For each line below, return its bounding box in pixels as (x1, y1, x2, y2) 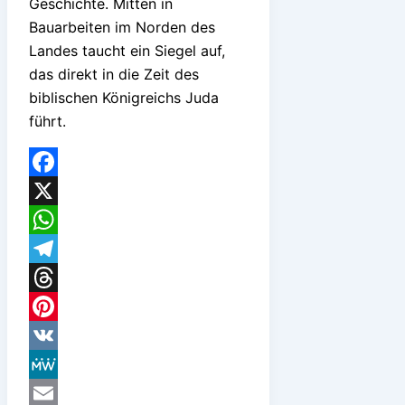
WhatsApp (29, 239, 99, 258)
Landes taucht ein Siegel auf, (29, 41, 225, 60)
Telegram (29, 268, 92, 287)
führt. (29, 111, 66, 130)
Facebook (29, 181, 97, 200)
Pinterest (29, 325, 89, 344)
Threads (29, 297, 84, 316)
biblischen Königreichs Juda (29, 88, 219, 107)
